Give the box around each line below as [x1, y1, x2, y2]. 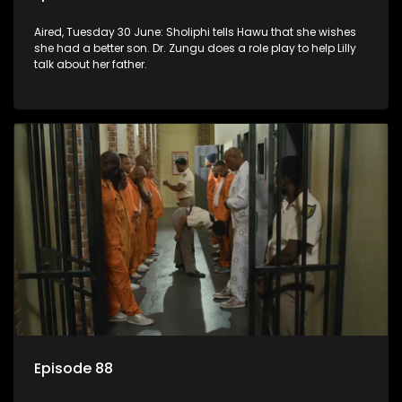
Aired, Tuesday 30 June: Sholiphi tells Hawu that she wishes [34, 23, 356, 39]
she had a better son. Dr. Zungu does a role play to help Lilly [34, 39, 356, 56]
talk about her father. [34, 56, 147, 72]
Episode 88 [34, 358, 113, 380]
